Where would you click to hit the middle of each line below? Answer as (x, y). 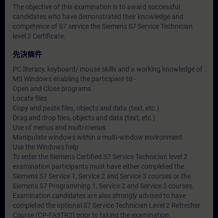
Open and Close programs (52, 89)
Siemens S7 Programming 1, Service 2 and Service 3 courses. (103, 186)
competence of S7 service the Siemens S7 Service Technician (103, 26)
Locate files (30, 98)
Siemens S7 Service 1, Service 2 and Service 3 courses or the (102, 176)
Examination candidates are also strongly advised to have (99, 196)
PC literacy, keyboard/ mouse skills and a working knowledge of (108, 69)
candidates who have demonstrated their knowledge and (98, 17)
